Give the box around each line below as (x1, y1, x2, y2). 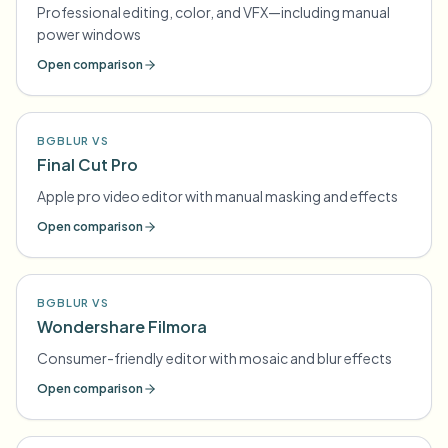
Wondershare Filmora (37, 316, 207, 337)
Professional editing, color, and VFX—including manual (37, 3, 390, 21)
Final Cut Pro (37, 154, 138, 175)
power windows (37, 25, 141, 43)
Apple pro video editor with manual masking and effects (37, 187, 398, 205)
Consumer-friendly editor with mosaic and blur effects (37, 349, 392, 367)
